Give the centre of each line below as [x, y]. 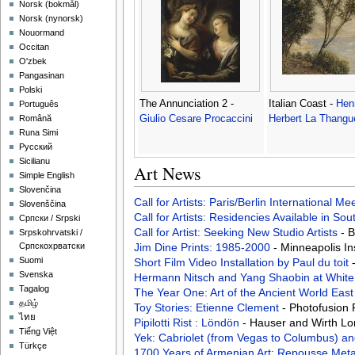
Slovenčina [40, 190]
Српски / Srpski [50, 218]
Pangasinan [42, 76]
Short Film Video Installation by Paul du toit [242, 263]
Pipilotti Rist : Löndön [188, 323]
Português [39, 104]
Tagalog [34, 289]
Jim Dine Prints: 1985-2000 [203, 248]
